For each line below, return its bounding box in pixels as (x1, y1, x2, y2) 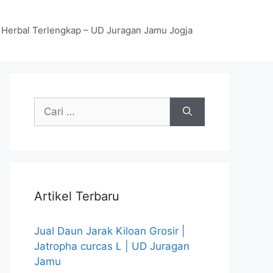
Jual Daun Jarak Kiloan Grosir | (34, 225, 185, 237)
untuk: (34, 113, 64, 126)
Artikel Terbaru (34, 189, 119, 204)
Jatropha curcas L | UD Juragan (34, 240, 190, 252)
